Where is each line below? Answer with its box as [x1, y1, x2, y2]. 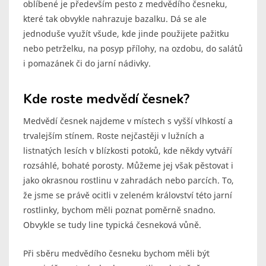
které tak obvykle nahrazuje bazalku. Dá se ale [23, 13, 207, 25]
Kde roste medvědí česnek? [23, 90, 189, 109]
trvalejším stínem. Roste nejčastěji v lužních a [23, 130, 204, 142]
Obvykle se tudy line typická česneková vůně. [23, 219, 201, 231]
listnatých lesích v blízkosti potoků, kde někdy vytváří [23, 145, 232, 157]
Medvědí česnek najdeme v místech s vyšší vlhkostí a [23, 115, 233, 127]
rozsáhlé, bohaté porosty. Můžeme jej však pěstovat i [23, 160, 233, 172]
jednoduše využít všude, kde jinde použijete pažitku [23, 28, 229, 40]
